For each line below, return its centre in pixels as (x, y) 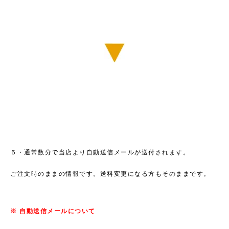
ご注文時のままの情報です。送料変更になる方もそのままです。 (110, 174)
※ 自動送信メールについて (53, 211)
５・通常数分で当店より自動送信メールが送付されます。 (100, 152)
